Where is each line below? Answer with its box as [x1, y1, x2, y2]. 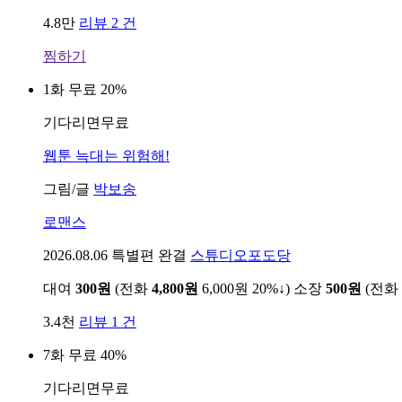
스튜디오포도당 [190, 247, 291, 263]
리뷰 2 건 [79, 14, 136, 31]
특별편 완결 [111, 247, 187, 263]
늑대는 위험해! [72, 147, 170, 163]
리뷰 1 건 [79, 313, 136, 329]
